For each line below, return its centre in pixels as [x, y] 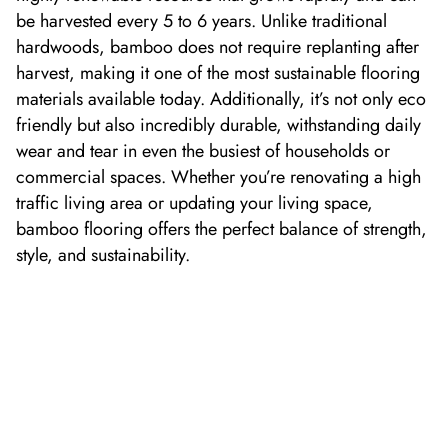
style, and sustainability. [103, 255]
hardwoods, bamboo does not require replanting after [217, 47]
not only [363, 99]
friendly [44, 125]
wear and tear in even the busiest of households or [203, 151]
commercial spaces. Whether [128, 177]
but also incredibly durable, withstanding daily [246, 125]
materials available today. [110, 99]
